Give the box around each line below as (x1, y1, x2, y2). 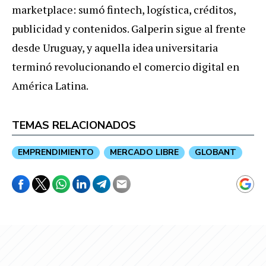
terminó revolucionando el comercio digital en (12, 59, 239, 74)
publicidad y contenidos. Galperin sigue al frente (12, 21, 246, 36)
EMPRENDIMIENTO (18, 146, 94, 158)
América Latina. (12, 78, 88, 93)
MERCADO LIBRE (110, 146, 179, 158)
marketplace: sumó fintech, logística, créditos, (12, 2, 236, 17)
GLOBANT (195, 146, 236, 158)
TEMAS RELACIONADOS (12, 118, 136, 132)
